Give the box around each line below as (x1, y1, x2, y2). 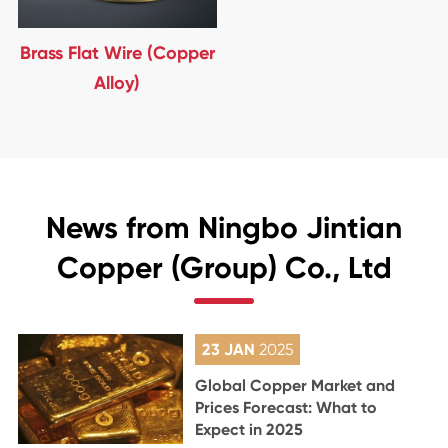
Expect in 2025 (195, 420, 304, 439)
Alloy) (94, 72, 141, 94)
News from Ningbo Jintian (46, 210, 402, 246)
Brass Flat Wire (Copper (19, 42, 215, 64)
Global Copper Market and (195, 376, 396, 395)
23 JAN (201, 340, 259, 359)
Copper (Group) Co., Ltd (56, 250, 392, 286)
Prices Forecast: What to (195, 398, 378, 417)
